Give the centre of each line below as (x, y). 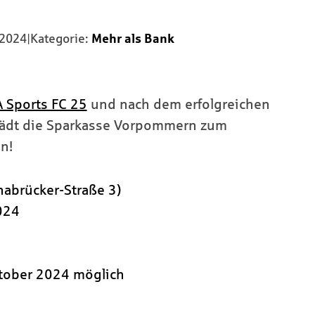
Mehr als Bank (133, 39)
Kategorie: (60, 39)
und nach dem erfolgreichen (178, 104)
